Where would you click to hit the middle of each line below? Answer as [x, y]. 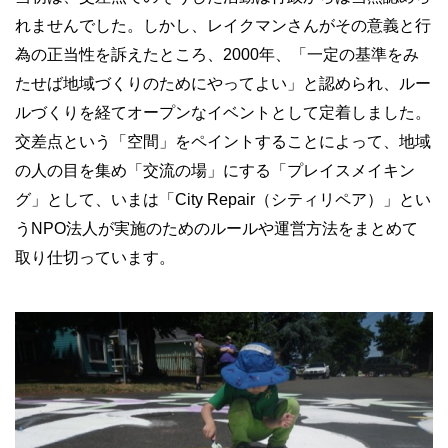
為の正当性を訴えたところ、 [119, 54]
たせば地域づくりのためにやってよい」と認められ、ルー [223, 83]
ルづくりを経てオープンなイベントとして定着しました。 [223, 112]
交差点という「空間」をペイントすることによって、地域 [223, 141]
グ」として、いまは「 [95, 199]
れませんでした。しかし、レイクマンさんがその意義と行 [223, 25]
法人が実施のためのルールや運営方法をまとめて [242, 228]
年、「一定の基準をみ [339, 54]
